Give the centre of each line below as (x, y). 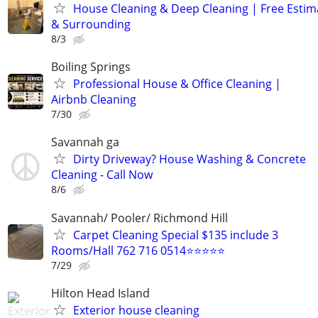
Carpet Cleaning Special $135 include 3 (176, 235)
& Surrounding (91, 24)
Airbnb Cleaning (94, 100)
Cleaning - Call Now (102, 175)
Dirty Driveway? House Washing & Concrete (190, 159)
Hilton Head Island (100, 293)
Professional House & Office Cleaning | (177, 84)
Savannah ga (85, 142)
